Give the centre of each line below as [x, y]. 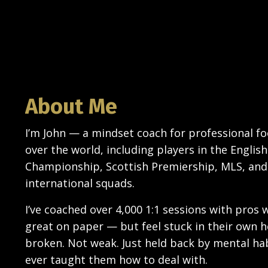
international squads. [80, 183]
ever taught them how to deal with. [116, 259]
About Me [71, 106]
